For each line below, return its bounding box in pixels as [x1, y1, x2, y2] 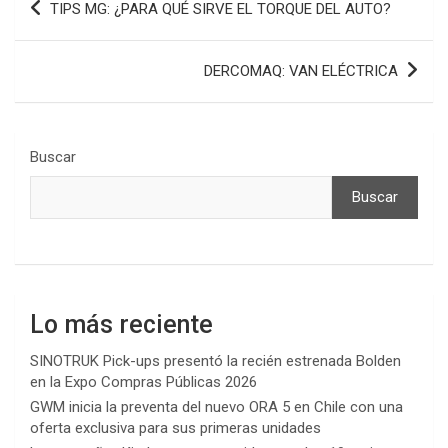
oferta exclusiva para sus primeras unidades [30, 418, 321, 437]
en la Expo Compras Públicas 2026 [30, 372, 257, 391]
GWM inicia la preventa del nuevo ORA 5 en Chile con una [30, 397, 403, 416]
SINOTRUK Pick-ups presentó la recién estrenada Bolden [30, 351, 401, 370]
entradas [14, 42, 116, 72]
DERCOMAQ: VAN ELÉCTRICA [204, 61, 398, 80]
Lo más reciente [30, 309, 213, 339]
